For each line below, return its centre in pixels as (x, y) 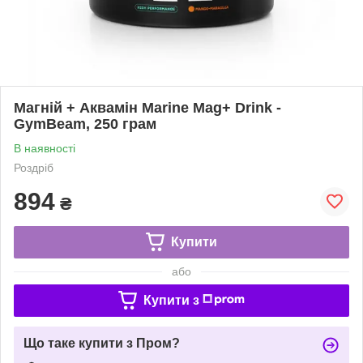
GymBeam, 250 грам (85, 124)
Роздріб (34, 167)
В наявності (45, 148)
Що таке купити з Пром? (102, 343)
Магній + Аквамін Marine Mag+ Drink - (147, 107)
